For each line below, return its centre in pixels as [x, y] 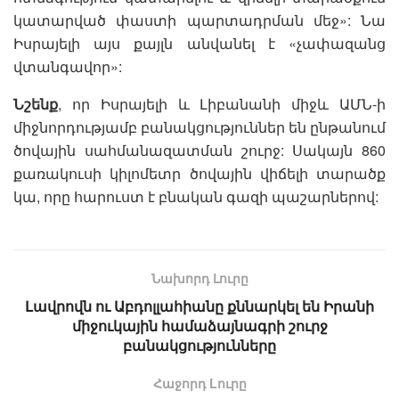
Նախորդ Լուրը [199, 278]
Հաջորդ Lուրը [199, 383]
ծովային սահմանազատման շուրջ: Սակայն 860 [199, 151]
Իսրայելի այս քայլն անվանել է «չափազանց [199, 44]
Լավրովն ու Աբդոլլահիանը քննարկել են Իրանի [199, 306]
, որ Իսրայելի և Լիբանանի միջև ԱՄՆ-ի [222, 104]
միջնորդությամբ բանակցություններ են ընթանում [199, 127]
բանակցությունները [199, 346]
